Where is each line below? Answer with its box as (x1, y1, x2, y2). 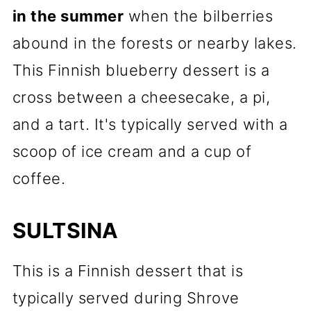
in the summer (12, 7, 124, 25)
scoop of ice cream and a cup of (12, 142, 252, 160)
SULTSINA (12, 218, 119, 243)
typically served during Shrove (12, 289, 239, 307)
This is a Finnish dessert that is (12, 262, 244, 280)
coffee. (12, 169, 66, 187)
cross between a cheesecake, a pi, (12, 88, 271, 106)
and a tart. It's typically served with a (12, 115, 288, 133)
